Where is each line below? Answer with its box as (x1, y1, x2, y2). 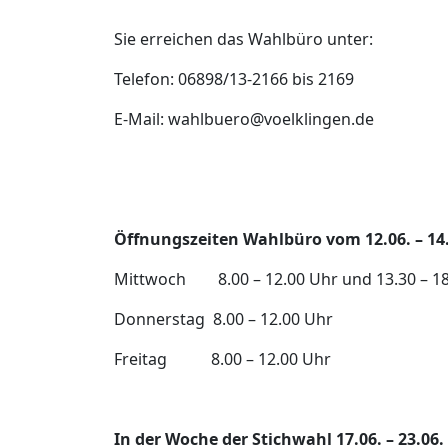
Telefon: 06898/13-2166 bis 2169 (114, 68, 354, 91)
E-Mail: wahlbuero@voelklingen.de (114, 108, 374, 131)
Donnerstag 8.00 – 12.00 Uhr (114, 308, 333, 331)
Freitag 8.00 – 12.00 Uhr (114, 348, 331, 371)
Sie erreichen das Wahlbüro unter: (114, 28, 373, 51)
